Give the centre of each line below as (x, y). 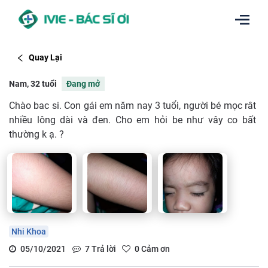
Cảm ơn (155, 249)
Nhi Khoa (29, 231)
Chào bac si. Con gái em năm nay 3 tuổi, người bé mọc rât (133, 105)
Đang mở (83, 83)
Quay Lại (45, 58)
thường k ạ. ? (36, 134)
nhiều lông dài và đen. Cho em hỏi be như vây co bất (133, 120)
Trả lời (103, 249)
